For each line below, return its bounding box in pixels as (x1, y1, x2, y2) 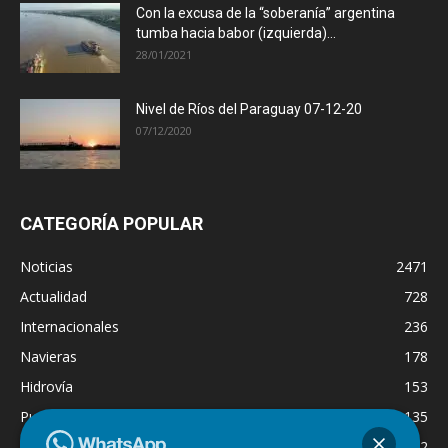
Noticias (20, 257, 73, 277)
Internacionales (20, 317, 119, 337)
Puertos (20, 407, 71, 427)
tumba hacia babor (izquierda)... (136, 25, 336, 42)
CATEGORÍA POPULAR (20, 213, 203, 235)
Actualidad (20, 287, 87, 307)
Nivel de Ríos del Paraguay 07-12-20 (136, 101, 362, 118)
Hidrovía (20, 377, 73, 397)
